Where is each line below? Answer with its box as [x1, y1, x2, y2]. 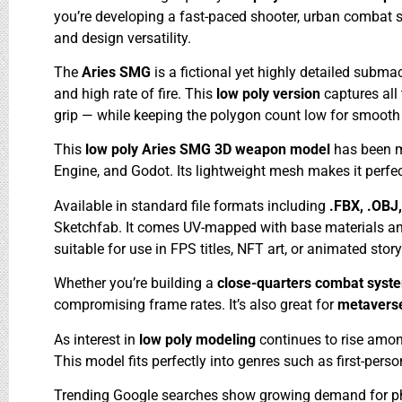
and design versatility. [54, 29, 191, 47]
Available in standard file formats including [54, 197, 329, 214]
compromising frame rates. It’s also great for [54, 296, 337, 314]
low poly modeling [139, 330, 259, 348]
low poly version [216, 84, 324, 102]
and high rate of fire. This [54, 84, 216, 102]
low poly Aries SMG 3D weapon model [85, 141, 334, 159]
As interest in [54, 330, 139, 348]
